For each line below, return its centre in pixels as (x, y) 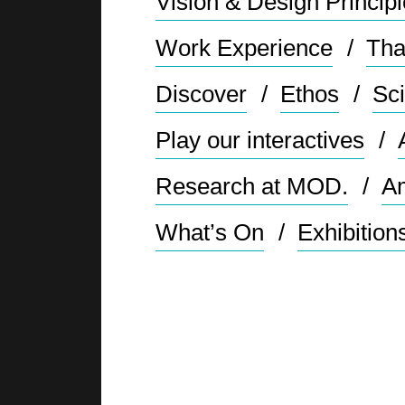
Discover (202, 94)
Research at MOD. (252, 186)
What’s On (210, 232)
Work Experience (245, 47)
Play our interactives (260, 140)
